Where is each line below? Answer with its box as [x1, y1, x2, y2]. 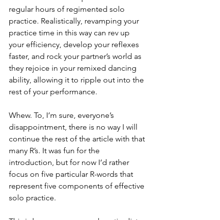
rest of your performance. [9, 87, 99, 96]
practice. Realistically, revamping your [9, 16, 141, 26]
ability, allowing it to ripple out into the [9, 75, 146, 84]
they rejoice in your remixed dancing [9, 63, 138, 73]
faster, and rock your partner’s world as [9, 52, 143, 61]
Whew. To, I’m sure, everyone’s [9, 110, 116, 120]
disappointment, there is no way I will [9, 122, 139, 132]
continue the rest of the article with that [9, 134, 147, 143]
